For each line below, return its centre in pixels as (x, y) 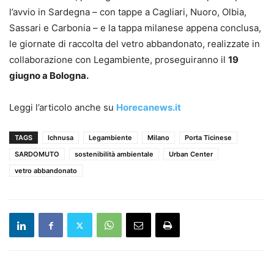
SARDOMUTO (37, 154)
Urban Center (191, 154)
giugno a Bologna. (49, 76)
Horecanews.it (149, 108)
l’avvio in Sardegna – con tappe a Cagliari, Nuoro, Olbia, (128, 12)
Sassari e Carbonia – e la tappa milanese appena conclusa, (135, 28)
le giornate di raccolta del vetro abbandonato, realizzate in (135, 44)
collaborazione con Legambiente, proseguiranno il (119, 60)
